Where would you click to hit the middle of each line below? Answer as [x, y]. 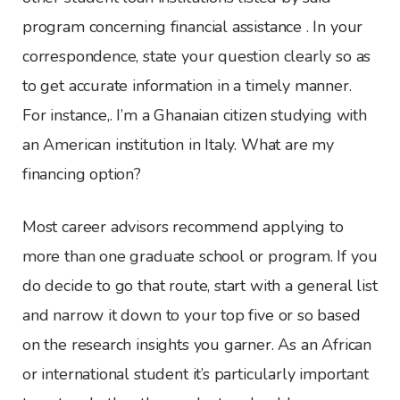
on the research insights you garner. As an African [197, 345]
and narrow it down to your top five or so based [192, 316]
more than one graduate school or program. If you [200, 257]
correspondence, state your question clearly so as [197, 57]
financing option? [82, 175]
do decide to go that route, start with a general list [200, 286]
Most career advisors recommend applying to [183, 227]
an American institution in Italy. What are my [178, 145]
